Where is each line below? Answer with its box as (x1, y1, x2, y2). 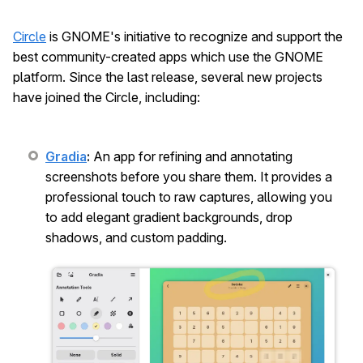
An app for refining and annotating (90, 147, 293, 164)
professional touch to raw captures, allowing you (45, 188, 332, 205)
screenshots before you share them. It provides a (45, 168, 332, 185)
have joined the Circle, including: (13, 88, 200, 105)
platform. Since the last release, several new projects (13, 68, 322, 85)
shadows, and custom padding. (45, 228, 227, 246)
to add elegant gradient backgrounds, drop (45, 208, 293, 225)
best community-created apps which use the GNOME (13, 48, 323, 65)
